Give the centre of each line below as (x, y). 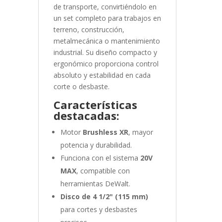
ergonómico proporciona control (106, 64)
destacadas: (86, 116)
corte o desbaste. (81, 87)
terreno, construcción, (89, 30)
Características (95, 105)
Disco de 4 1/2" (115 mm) (104, 197)
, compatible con (103, 171)
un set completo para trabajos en (107, 18)
